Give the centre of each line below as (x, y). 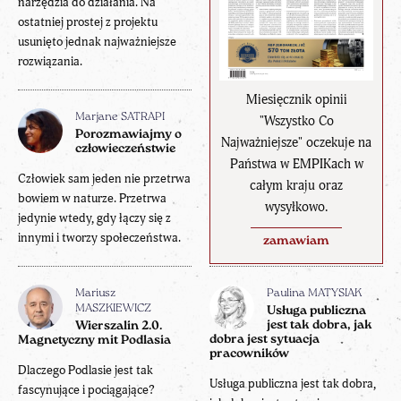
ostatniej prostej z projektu (88, 21)
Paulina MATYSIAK (314, 293)
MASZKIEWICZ (113, 308)
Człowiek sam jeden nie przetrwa (104, 178)
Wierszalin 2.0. (119, 326)
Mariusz (95, 293)
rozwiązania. (50, 61)
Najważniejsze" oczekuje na (296, 143)
